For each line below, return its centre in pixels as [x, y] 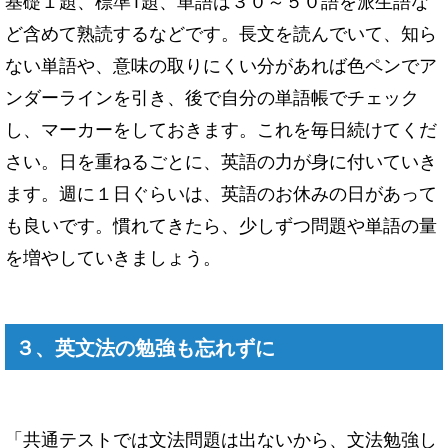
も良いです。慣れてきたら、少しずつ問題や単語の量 [221, 224]
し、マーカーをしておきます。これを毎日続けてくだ [221, 128]
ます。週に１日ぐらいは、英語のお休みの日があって [221, 192]
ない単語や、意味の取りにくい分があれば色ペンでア [221, 64]
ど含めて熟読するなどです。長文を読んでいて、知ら [221, 32]
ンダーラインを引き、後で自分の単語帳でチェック [212, 96]
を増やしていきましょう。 [113, 256]
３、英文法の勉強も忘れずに [145, 347]
